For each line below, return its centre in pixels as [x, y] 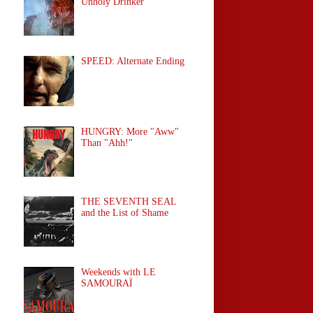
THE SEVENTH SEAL [129, 202]
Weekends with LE [119, 272]
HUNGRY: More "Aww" [130, 131]
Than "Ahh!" [107, 143]
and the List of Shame [125, 213]
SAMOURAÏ [107, 283]
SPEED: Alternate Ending [133, 61]
